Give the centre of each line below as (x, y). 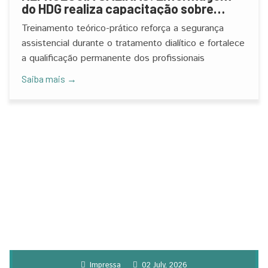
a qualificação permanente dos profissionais (113, 58)
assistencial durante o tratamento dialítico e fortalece (133, 43)
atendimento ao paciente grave (113, 22)
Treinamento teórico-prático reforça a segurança (123, 28)
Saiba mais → (49, 79)
